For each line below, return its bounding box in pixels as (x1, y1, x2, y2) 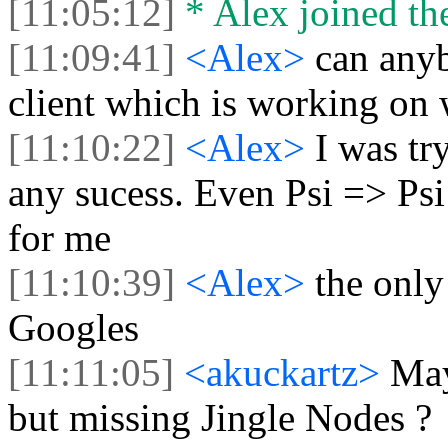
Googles (8, 305, 139, 349)
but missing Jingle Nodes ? (8, 395, 432, 439)
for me (8, 215, 111, 259)
